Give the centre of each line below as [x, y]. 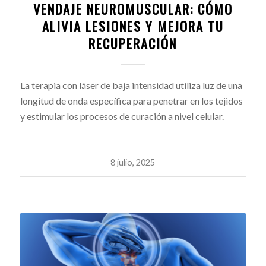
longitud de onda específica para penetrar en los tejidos [131, 100]
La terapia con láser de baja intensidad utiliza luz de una [131, 85]
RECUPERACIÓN [133, 43]
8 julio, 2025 [133, 162]
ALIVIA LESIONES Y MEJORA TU [133, 26]
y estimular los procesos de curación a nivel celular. [122, 116]
